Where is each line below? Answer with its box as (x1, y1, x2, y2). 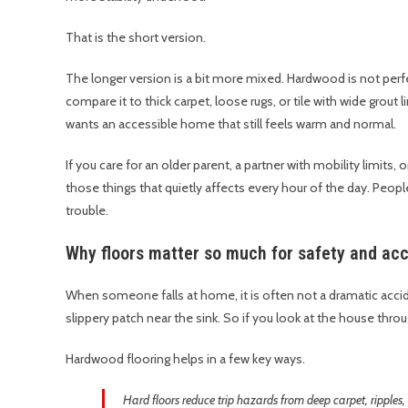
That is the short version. (66, 29, 206, 46)
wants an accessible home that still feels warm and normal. (66, 116, 396, 132)
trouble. (66, 202, 108, 219)
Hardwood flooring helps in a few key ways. (66, 351, 305, 367)
